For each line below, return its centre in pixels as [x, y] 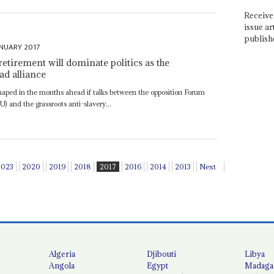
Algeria [62, 254]
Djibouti [162, 254]
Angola [62, 266]
